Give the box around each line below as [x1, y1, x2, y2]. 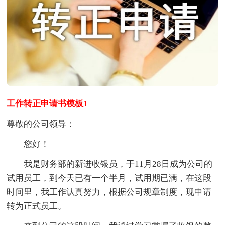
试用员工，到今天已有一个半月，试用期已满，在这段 [7, 173, 212, 183]
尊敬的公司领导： [7, 119, 75, 129]
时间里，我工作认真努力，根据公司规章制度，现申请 [7, 187, 212, 197]
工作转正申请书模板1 [7, 98, 88, 108]
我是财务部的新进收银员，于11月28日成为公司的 [7, 159, 213, 169]
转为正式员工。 [7, 201, 67, 211]
